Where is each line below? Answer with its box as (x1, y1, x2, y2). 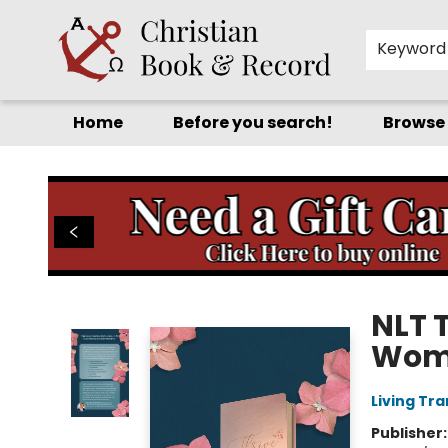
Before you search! (173, 111, 333, 134)
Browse (383, 111, 445, 134)
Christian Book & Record (15, 155, 182, 175)
